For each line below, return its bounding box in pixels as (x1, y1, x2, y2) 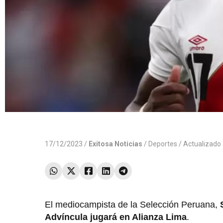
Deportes (148, 140, 177, 148)
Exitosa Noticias (89, 140, 142, 148)
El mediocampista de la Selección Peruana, (45, 200, 220, 210)
